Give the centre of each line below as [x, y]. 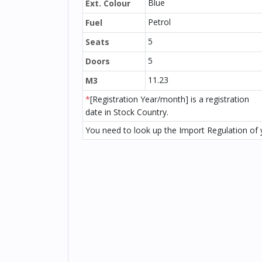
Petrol [159, 22]
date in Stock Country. [127, 112]
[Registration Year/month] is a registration [170, 99]
